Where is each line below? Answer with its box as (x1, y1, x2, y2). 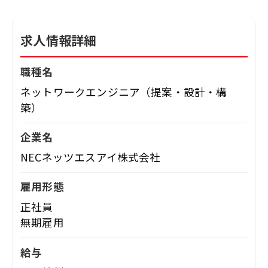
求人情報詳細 (20, 31, 97, 50)
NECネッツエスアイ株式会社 (20, 149, 161, 165)
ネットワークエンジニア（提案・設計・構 (20, 84, 227, 99)
